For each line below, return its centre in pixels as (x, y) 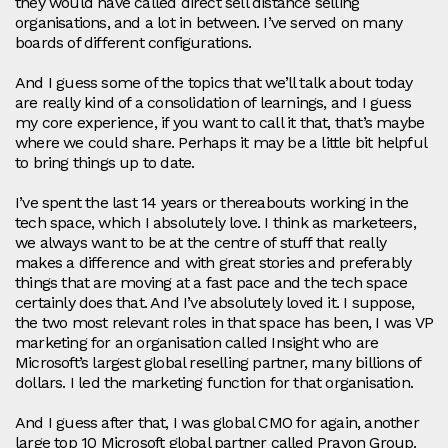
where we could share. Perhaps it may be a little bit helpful (221, 143)
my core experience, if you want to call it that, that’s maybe (220, 123)
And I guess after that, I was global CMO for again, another (217, 423)
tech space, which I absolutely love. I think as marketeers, (215, 223)
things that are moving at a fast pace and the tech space (211, 283)
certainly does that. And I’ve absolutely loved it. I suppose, (215, 303)
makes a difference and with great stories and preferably (213, 263)
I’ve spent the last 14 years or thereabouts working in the (212, 203)
